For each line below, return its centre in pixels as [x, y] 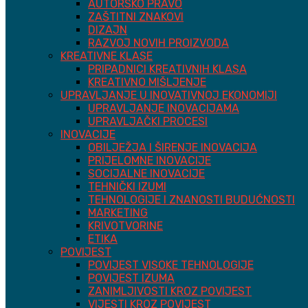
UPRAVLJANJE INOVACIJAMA [164, 108]
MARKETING [118, 213]
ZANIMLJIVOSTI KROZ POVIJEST [170, 291]
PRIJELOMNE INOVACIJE [150, 161]
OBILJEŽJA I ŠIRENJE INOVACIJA [173, 147]
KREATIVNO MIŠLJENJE [147, 82]
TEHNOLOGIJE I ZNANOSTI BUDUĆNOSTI [191, 200]
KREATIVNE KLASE [107, 56]
